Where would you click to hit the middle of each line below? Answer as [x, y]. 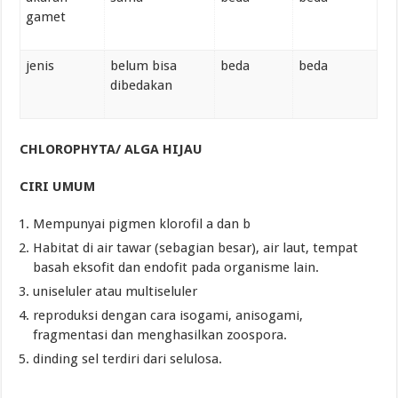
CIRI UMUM [58, 186]
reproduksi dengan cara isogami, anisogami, [168, 315]
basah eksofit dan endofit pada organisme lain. [176, 267]
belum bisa [144, 66]
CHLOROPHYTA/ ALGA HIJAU [111, 149]
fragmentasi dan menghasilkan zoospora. [160, 334]
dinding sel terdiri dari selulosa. [128, 358]
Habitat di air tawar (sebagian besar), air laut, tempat [196, 247]
